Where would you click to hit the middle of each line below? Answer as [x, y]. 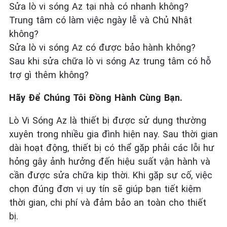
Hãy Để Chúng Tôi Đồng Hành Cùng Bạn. [96, 98]
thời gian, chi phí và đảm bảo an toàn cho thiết [108, 203]
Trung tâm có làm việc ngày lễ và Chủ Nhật [101, 20]
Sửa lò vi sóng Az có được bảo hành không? [102, 48]
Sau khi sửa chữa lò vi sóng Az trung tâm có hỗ [110, 61]
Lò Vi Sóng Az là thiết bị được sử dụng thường [108, 121]
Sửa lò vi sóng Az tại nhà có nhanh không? [99, 7]
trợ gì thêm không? [49, 75]
